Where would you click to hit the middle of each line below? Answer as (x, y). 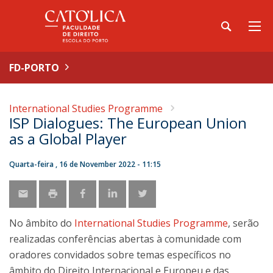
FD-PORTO (34, 68)
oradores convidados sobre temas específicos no (120, 255)
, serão (243, 223)
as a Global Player (68, 139)
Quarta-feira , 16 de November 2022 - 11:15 (85, 164)
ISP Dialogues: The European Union (128, 123)
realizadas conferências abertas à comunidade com (125, 239)
